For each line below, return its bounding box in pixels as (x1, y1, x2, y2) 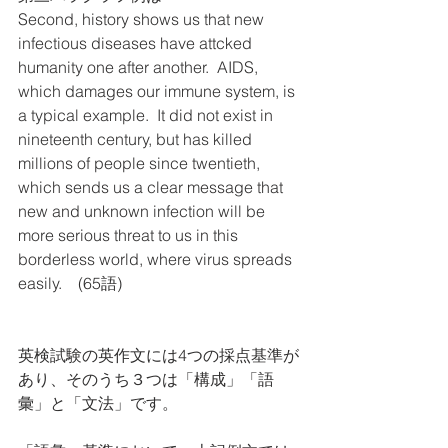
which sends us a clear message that (18, 177, 287, 197)
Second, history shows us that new (18, 9, 268, 29)
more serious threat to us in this (18, 225, 242, 245)
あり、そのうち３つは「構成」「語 (18, 369, 274, 389)
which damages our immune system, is (18, 81, 299, 101)
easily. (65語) (18, 273, 122, 293)
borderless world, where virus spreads (18, 249, 296, 269)
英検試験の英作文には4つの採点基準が (18, 345, 299, 365)
